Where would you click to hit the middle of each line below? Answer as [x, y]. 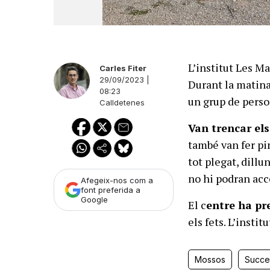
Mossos [210, 259]
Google [94, 200]
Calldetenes [122, 103]
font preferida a [111, 190]
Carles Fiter [123, 68]
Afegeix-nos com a [117, 181]
